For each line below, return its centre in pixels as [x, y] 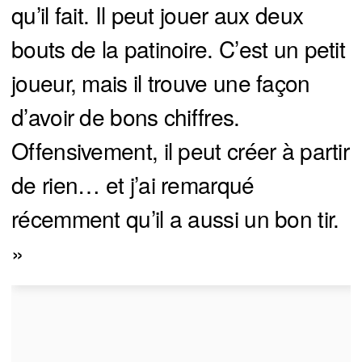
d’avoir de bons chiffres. [126, 117]
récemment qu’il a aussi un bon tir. [175, 219]
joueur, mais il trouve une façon [161, 83]
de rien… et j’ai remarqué [133, 185]
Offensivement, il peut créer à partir [181, 151]
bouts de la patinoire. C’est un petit [179, 49]
